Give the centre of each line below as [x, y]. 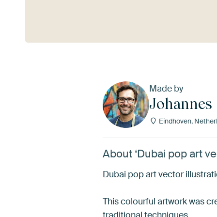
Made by [166, 88]
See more [43, 12]
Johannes [181, 104]
